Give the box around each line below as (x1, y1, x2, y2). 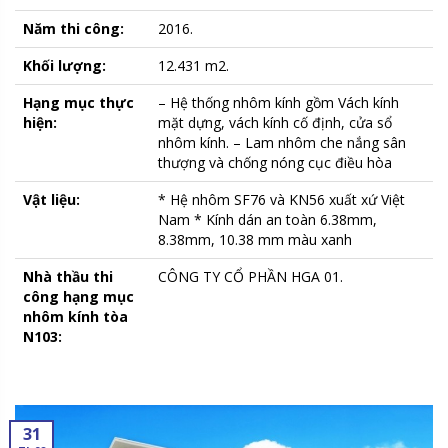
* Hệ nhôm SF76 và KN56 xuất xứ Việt (158, 189, 405, 209)
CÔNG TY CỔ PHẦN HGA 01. (158, 266, 343, 286)
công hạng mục (23, 286, 134, 306)
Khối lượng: (23, 55, 106, 75)
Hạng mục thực (23, 92, 134, 112)
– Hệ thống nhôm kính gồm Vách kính (158, 92, 399, 112)
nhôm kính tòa (23, 306, 128, 326)
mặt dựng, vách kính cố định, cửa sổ (158, 112, 392, 132)
